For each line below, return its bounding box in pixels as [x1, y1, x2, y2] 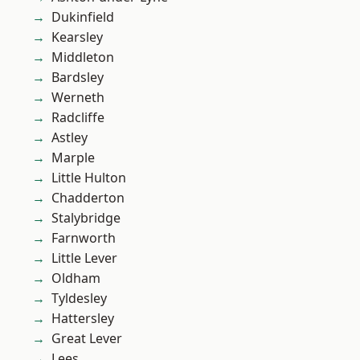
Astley [51, 129, 88, 147]
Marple [51, 149, 95, 167]
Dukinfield [51, 8, 114, 27]
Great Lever [51, 329, 122, 348]
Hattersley [51, 309, 114, 328]
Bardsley [51, 68, 104, 87]
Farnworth [51, 229, 116, 247]
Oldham [51, 269, 100, 288]
